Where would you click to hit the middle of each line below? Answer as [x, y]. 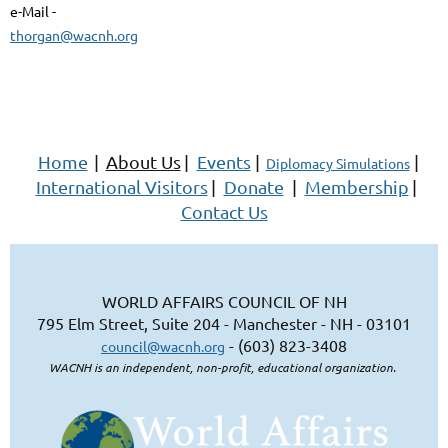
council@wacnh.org [163, 346]
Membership [356, 187]
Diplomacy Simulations [337, 163]
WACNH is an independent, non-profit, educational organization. [224, 367]
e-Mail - [33, 11]
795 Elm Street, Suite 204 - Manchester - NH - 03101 [224, 323]
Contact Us [224, 212]
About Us [143, 162]
